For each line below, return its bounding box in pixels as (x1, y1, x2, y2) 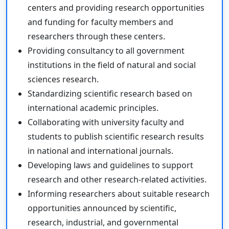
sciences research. (28, 73, 99, 85)
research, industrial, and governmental (28, 216, 178, 228)
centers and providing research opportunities (28, 2, 204, 13)
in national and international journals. (28, 145, 173, 156)
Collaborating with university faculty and (28, 116, 184, 128)
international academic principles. (28, 102, 158, 113)
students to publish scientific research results (28, 130, 204, 142)
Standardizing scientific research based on (28, 87, 192, 99)
